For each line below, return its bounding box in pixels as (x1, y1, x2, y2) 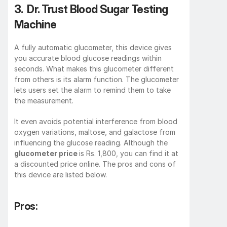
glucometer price (14, 148, 79, 158)
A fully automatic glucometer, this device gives (14, 43, 172, 52)
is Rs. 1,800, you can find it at (79, 148, 178, 158)
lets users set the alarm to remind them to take (14, 85, 171, 94)
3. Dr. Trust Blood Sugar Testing (14, 2, 168, 16)
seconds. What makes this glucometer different (14, 64, 174, 73)
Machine (14, 17, 57, 31)
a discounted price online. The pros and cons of (14, 159, 176, 168)
